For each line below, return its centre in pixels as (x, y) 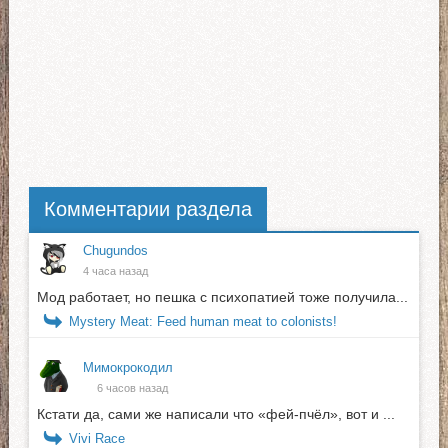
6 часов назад (132, 388)
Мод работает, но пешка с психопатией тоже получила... (222, 297)
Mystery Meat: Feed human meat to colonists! (202, 322)
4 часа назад (115, 271)
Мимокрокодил (127, 368)
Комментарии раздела (147, 209)
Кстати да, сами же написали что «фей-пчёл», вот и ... (215, 414)
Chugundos (115, 251)
